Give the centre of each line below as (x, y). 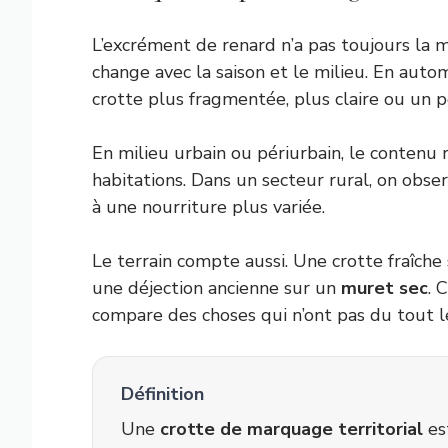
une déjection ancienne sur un (216, 288)
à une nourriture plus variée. (208, 207)
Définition (162, 394)
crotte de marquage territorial (291, 429)
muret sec (384, 288)
